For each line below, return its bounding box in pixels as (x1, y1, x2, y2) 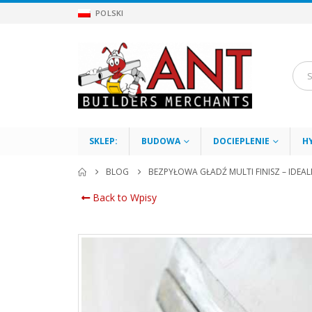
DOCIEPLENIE (213, 135, 270, 148)
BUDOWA (141, 135, 180, 148)
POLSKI (95, 8, 124, 19)
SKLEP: (89, 135, 118, 148)
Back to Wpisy (90, 191, 157, 205)
